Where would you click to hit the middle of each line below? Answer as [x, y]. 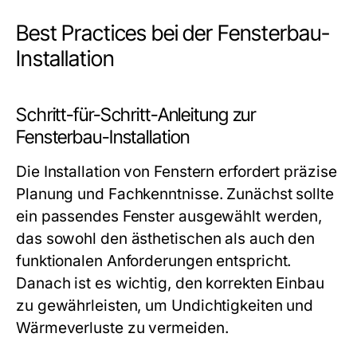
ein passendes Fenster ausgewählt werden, [169, 216]
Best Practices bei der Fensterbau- [173, 33]
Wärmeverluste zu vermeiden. [122, 328]
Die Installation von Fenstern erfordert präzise [177, 172]
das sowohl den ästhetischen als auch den [166, 239]
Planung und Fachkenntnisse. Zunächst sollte [175, 194]
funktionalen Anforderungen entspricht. [154, 261]
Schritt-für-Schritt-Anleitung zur [136, 115]
